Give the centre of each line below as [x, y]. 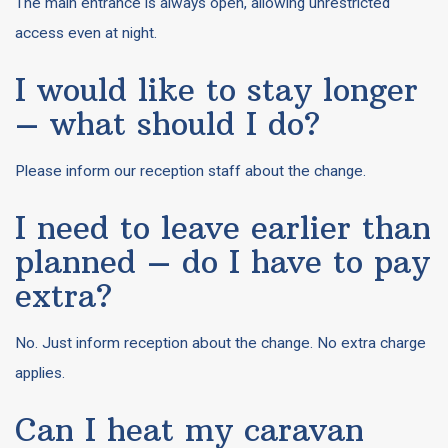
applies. [40, 373]
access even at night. [86, 33]
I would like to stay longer [216, 89]
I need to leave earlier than [223, 227]
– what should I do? [167, 123]
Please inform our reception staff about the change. [190, 171]
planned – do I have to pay [222, 261]
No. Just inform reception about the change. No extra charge [220, 343]
